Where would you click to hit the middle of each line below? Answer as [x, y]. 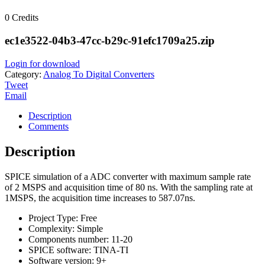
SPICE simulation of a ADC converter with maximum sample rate [128, 176]
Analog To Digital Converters [99, 74]
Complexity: [51, 228]
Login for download [42, 63]
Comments [49, 126]
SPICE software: [60, 250]
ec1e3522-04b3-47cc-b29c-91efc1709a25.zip [110, 41]
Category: [24, 74]
